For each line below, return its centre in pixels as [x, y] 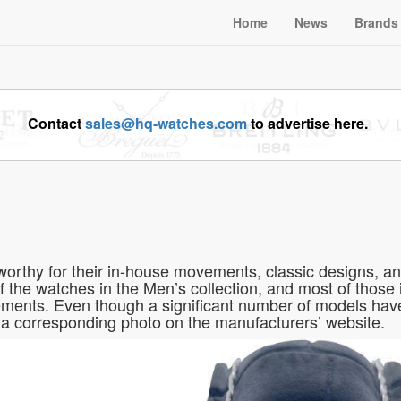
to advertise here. [308, 124]
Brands [376, 22]
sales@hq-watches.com [166, 124]
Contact [57, 124]
